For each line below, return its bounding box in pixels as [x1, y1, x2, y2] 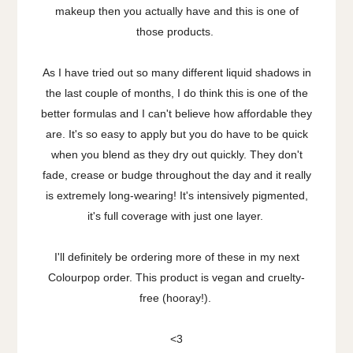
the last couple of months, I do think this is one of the [45, 87, 308, 100]
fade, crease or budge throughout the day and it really [42, 169, 311, 182]
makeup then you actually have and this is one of [54, 5, 299, 18]
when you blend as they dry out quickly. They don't [50, 148, 303, 162]
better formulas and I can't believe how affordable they [41, 107, 312, 121]
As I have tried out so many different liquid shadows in [42, 66, 311, 80]
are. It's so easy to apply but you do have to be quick [45, 128, 308, 141]
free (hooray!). [139, 292, 214, 305]
